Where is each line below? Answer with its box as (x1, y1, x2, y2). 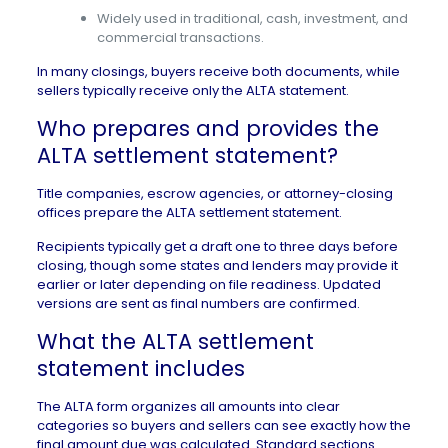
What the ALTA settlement (36, 327, 314, 356)
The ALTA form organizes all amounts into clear (36, 397, 340, 416)
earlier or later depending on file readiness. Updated (36, 275, 381, 294)
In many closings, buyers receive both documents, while (36, 62, 400, 81)
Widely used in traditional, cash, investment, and (96, 9, 408, 28)
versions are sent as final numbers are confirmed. (36, 294, 360, 313)
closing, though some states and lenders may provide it (36, 256, 398, 275)
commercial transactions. (96, 28, 264, 47)
